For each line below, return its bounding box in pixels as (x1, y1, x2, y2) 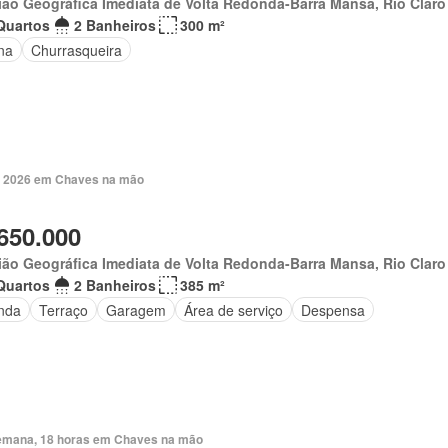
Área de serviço (183, 299, 283, 320)
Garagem (105, 299, 166, 320)
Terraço (38, 299, 88, 320)
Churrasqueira (30, 39, 122, 60)
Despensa (300, 299, 365, 320)
